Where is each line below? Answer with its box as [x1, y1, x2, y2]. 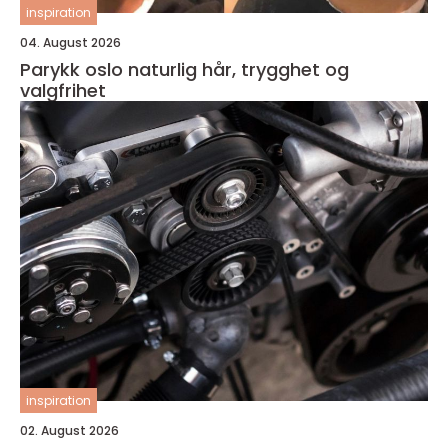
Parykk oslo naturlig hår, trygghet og [20, 57, 128, 82]
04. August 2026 [20, 34, 121, 51]
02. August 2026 [20, 422, 119, 439]
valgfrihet [20, 78, 106, 103]
